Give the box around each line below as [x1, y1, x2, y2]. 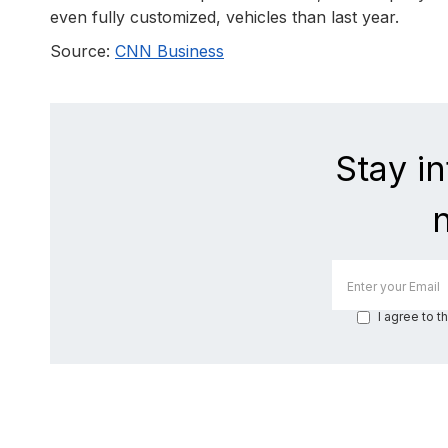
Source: [50, 41, 115, 62]
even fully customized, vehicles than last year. [50, 7, 399, 28]
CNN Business [115, 41, 224, 62]
